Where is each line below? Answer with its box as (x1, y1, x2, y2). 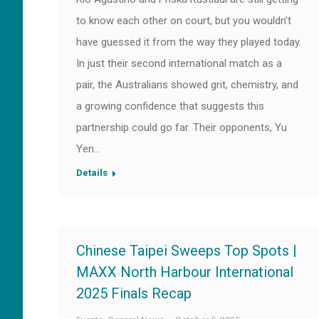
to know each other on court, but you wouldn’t (76, 14, 291, 28)
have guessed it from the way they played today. (76, 36, 301, 49)
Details (76, 167, 108, 179)
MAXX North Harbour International (76, 263, 293, 281)
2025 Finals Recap (76, 285, 192, 302)
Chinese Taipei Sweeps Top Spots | (76, 242, 297, 259)
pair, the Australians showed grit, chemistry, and (76, 78, 298, 92)
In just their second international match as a (76, 57, 282, 70)
